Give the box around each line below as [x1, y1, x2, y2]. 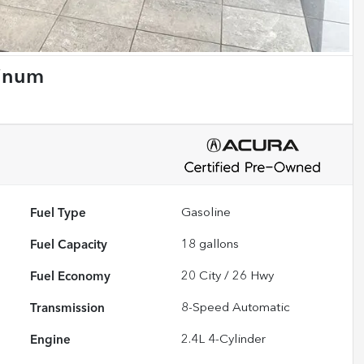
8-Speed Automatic [181, 301, 291, 314]
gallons [196, 238, 240, 251]
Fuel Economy [30, 270, 111, 284]
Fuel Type [30, 206, 87, 220]
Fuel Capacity [30, 238, 108, 252]
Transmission [30, 301, 106, 315]
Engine [30, 333, 71, 347]
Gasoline [181, 206, 232, 219]
